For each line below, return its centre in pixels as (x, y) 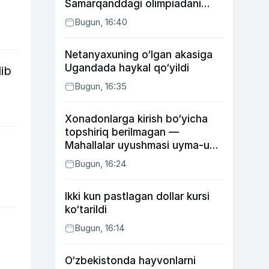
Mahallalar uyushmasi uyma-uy (140, 145)
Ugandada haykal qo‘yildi (127, 68)
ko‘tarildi (86, 210)
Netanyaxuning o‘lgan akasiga (139, 55)
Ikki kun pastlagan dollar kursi (137, 196)
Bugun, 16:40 (101, 22)
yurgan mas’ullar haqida (123, 159)
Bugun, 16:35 (101, 86)
